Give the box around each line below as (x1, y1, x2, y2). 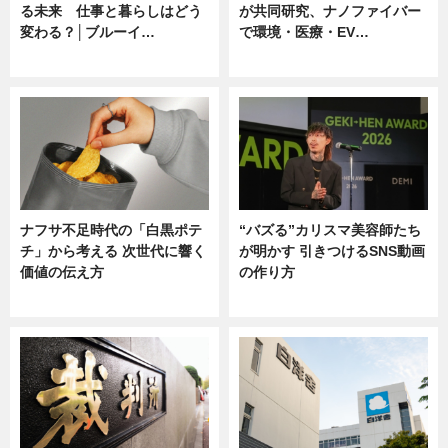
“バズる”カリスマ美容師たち (239, 222, 421, 239)
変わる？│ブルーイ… (20, 23, 155, 40)
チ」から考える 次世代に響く (20, 243, 206, 260)
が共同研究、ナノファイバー (239, 2, 421, 19)
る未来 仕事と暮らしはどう (20, 2, 202, 19)
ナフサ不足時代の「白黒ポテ (20, 222, 202, 239)
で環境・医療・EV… (239, 23, 369, 40)
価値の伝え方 (20, 264, 104, 281)
